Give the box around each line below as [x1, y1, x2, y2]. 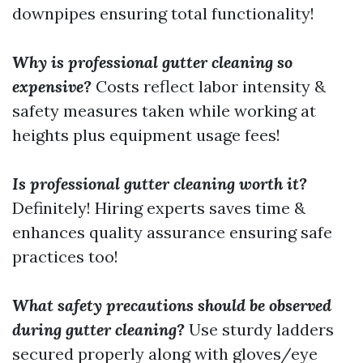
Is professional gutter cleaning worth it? [12, 173, 307, 194]
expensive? [12, 76, 92, 96]
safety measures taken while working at [12, 100, 316, 121]
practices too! [12, 246, 118, 267]
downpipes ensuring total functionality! [12, 3, 314, 23]
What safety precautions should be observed [12, 295, 331, 315]
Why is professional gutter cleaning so [12, 52, 293, 72]
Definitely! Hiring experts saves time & [12, 198, 305, 218]
